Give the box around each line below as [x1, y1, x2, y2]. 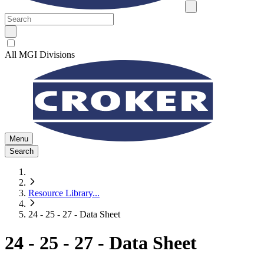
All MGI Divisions [5, 49, 75, 60]
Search [9, 147, 34, 156]
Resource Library [28, 188, 93, 198]
